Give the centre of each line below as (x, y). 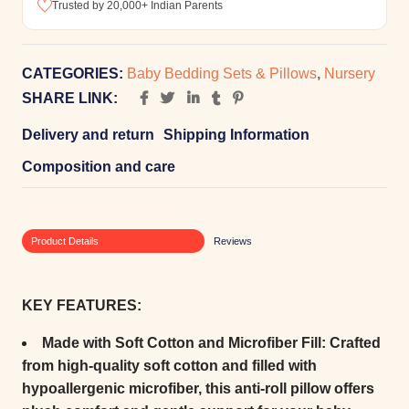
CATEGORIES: (73, 73)
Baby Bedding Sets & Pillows (222, 73)
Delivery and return (88, 134)
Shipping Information (236, 134)
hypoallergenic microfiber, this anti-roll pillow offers (198, 388)
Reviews (233, 241)
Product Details (65, 241)
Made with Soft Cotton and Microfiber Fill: (184, 342)
